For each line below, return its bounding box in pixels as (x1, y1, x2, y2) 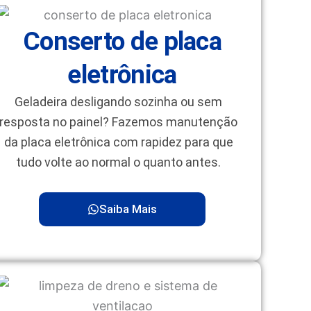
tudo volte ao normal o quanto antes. (16, 154, 221, 169)
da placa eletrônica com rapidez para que (3, 134, 233, 149)
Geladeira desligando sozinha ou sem (15, 94, 223, 109)
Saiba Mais (99, 201, 157, 216)
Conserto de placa (22, 26, 222, 56)
